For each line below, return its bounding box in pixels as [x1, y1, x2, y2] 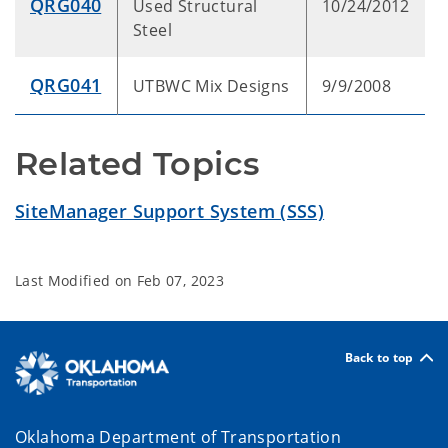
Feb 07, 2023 [136, 271, 224, 290]
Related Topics [15, 144, 260, 183]
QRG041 [30, 73, 102, 97]
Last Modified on [15, 271, 137, 290]
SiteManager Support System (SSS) [15, 199, 325, 223]
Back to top [344, 348, 414, 366]
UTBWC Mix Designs [133, 75, 290, 97]
